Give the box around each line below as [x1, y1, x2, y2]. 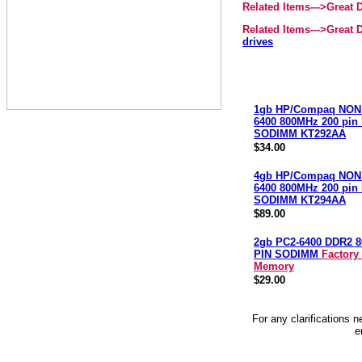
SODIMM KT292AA [254, 128, 346, 140]
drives [242, 36, 273, 48]
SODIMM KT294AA [254, 194, 346, 206]
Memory [254, 260, 294, 272]
